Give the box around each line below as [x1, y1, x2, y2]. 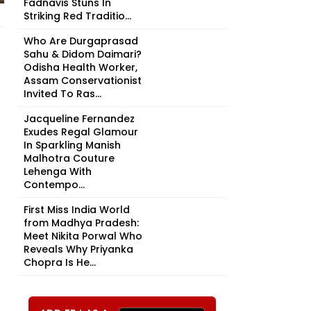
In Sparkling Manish [24, 138, 121, 152]
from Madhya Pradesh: [24, 216, 139, 230]
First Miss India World [24, 203, 130, 217]
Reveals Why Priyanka [24, 242, 133, 256]
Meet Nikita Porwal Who [24, 229, 142, 243]
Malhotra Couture [24, 151, 115, 165]
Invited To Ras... [24, 87, 101, 101]
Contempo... [24, 178, 85, 192]
